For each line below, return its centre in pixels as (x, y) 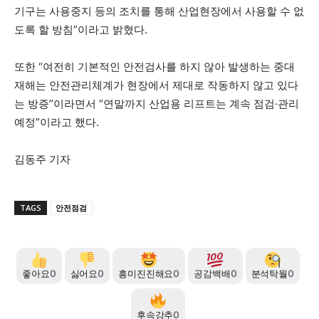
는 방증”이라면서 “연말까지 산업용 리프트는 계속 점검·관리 (157, 103)
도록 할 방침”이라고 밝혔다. (81, 29)
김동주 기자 (42, 159)
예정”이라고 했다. (57, 122)
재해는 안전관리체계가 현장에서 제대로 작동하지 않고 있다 (156, 85)
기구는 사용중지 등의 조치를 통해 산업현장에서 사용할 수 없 (159, 11)
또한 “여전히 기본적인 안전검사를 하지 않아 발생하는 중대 (155, 66)
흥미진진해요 (146, 274)
